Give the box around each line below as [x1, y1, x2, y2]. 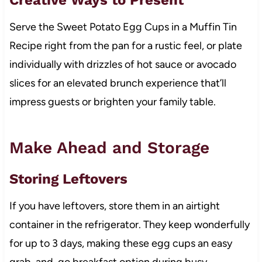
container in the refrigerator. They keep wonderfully [9, 218, 250, 231]
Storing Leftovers [9, 170, 127, 187]
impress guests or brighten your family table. [9, 95, 216, 108]
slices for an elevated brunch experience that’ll [9, 76, 226, 89]
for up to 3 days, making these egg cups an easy [9, 236, 232, 250]
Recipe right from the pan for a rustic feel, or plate [9, 39, 242, 52]
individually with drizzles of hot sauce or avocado [9, 57, 236, 71]
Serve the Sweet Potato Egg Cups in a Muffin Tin [9, 20, 237, 33]
